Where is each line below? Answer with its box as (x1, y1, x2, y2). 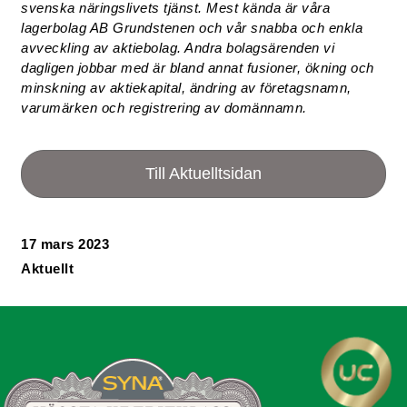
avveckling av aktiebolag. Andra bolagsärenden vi (21, 40, 335, 55)
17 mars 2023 (21, 236, 110, 252)
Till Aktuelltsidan (145, 164, 262, 183)
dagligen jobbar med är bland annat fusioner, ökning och (21, 60, 374, 75)
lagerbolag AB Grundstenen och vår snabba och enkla (21, 20, 363, 35)
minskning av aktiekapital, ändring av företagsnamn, (21, 80, 352, 95)
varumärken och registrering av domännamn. (21, 100, 307, 115)
